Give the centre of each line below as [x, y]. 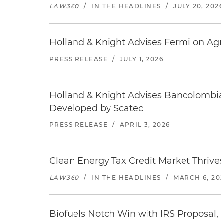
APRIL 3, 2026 [145, 125]
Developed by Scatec [96, 108]
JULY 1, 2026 [142, 59]
